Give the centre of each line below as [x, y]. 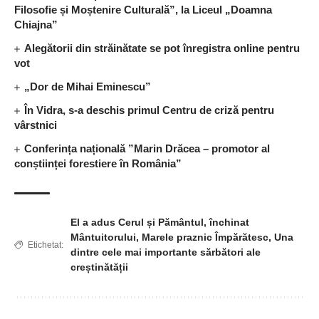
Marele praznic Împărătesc [205, 237]
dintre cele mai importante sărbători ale [166, 252]
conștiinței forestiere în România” [98, 163]
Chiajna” [36, 24]
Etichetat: [46, 245]
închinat [229, 222]
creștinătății [99, 267]
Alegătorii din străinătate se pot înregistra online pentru [162, 48]
